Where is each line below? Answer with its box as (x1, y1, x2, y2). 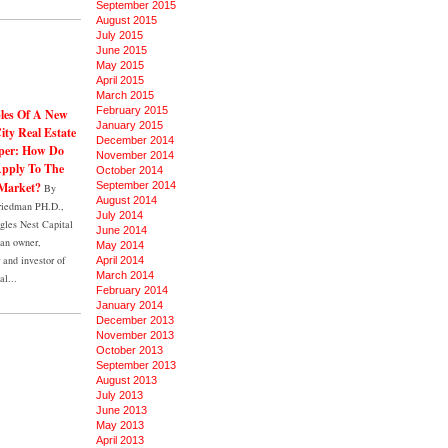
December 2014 (96, 134, 174, 146)
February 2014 (96, 284, 168, 296)
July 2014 (96, 209, 143, 221)
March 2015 (96, 89, 154, 101)
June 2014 (96, 224, 147, 236)
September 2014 (96, 179, 176, 191)
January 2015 (96, 119, 163, 131)
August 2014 (96, 194, 157, 206)
